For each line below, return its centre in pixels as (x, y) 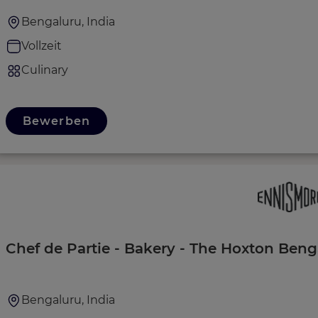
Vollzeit (42, 45)
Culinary (45, 70)
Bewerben (56, 121)
